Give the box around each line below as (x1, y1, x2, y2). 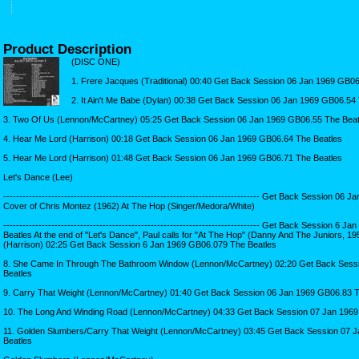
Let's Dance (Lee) (3, 171, 73, 182)
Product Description (3, 41, 131, 56)
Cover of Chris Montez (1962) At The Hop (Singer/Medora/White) (3, 200, 255, 211)
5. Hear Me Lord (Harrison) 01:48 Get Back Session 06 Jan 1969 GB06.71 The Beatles (3, 152, 342, 163)
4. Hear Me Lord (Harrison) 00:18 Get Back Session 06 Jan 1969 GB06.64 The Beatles (3, 133, 342, 143)
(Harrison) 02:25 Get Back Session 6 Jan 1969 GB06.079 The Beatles (3, 239, 276, 249)
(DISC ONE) (71, 56, 120, 67)
